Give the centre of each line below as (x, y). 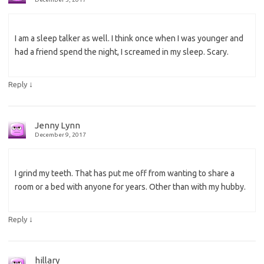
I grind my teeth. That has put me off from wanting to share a (125, 174)
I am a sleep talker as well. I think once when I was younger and (129, 39)
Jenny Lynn (57, 126)
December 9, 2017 (60, 135)
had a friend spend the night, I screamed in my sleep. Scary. (122, 52)
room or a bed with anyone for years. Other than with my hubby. (130, 187)
